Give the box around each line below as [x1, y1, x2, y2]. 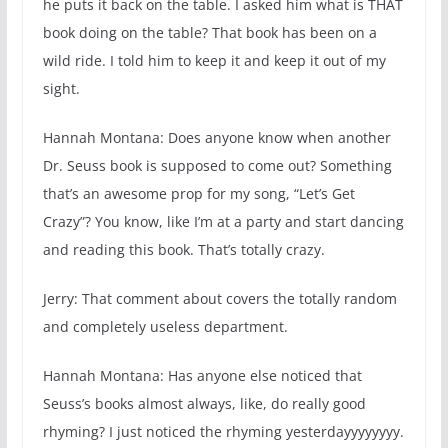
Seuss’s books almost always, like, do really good [42, 394, 366, 414]
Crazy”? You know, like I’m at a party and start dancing [42, 212, 404, 232]
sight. [42, 79, 80, 99]
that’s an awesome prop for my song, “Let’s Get [42, 184, 355, 204]
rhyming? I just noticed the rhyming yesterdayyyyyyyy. [42, 422, 404, 442]
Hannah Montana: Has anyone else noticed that [42, 366, 362, 386]
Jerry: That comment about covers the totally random [42, 289, 397, 309]
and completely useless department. [42, 317, 288, 337]
